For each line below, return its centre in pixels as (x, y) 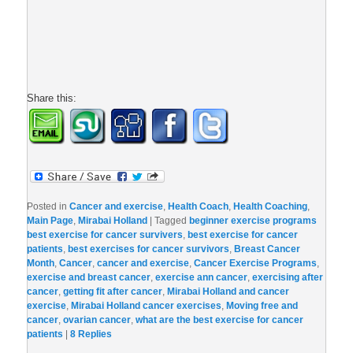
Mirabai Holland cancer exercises (147, 306)
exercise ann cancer (202, 278)
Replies (94, 334)
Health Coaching (271, 207)
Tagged (171, 221)
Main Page (50, 221)
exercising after (288, 278)
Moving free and (262, 306)
